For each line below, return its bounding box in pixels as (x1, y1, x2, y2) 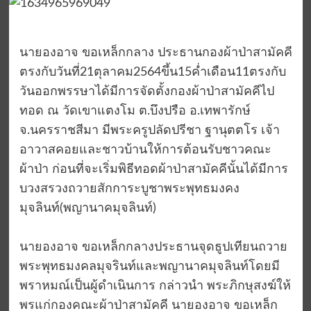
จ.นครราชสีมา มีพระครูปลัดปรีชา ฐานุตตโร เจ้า (19, 124, 280, 137)
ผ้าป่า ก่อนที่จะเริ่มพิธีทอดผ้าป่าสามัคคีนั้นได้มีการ (19, 163, 288, 176)
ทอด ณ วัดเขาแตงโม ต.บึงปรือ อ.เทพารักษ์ (19, 105, 251, 118)
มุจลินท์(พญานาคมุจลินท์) (19, 202, 156, 215)
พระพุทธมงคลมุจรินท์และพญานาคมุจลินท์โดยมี (19, 260, 280, 274)
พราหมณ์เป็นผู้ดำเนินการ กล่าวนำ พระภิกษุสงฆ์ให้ (19, 280, 291, 293)
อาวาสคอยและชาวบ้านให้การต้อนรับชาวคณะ (19, 144, 271, 157)
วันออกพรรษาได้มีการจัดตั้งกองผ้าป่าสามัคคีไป (19, 85, 274, 99)
